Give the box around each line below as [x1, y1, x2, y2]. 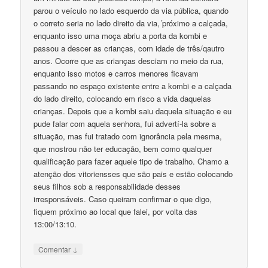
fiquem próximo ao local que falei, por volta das [33, 205, 198, 217]
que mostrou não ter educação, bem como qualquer [33, 142, 212, 154]
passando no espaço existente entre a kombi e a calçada [33, 80, 232, 92]
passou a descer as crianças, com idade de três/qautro [33, 42, 225, 54]
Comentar [38, 243, 73, 254]
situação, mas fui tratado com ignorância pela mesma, [33, 130, 223, 142]
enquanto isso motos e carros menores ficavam [33, 67, 199, 79]
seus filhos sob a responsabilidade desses [33, 180, 181, 192]
